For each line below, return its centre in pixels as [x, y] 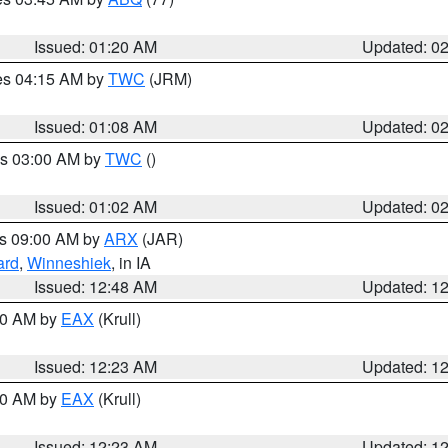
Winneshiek [69, 262]
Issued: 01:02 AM [96, 206]
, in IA [131, 262]
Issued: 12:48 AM [96, 286]
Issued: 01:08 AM [96, 126]
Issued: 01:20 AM [96, 46]
